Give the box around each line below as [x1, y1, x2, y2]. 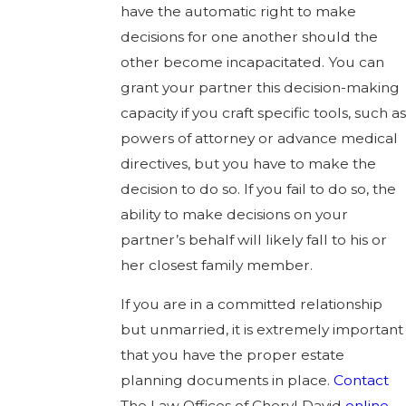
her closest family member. [120, 256, 313, 274]
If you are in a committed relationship [120, 295, 382, 314]
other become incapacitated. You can [120, 53, 384, 71]
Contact [333, 372, 389, 390]
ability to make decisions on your [120, 205, 348, 223]
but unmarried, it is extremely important [120, 321, 403, 339]
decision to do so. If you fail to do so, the [120, 179, 396, 198]
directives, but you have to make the [120, 154, 376, 172]
